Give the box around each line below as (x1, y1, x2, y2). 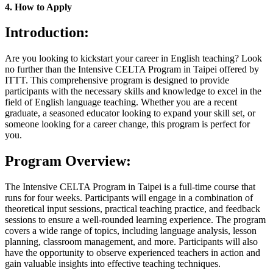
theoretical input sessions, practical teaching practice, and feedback (5, 204, 260, 214)
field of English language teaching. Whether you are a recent (5, 97, 237, 108)
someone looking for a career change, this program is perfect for (5, 119, 250, 130)
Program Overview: (5, 153, 131, 169)
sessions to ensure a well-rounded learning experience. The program (5, 214, 266, 225)
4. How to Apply (5, 1, 72, 12)
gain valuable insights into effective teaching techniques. (5, 258, 221, 269)
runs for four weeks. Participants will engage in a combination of (5, 193, 253, 204)
